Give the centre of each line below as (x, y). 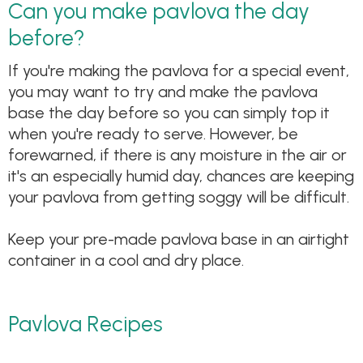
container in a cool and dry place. (126, 261)
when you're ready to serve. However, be (153, 134)
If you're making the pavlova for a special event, (179, 71)
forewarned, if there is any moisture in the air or (177, 155)
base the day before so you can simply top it (169, 113)
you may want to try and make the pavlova (163, 92)
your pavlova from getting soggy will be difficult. (179, 197)
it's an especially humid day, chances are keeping (181, 176)
